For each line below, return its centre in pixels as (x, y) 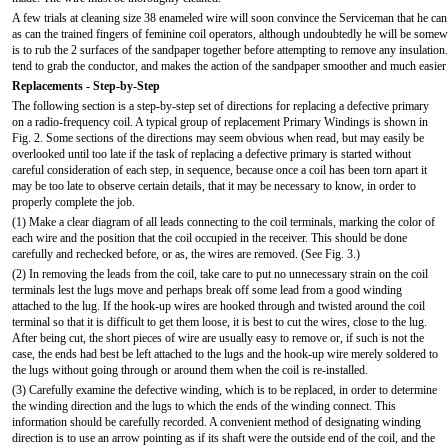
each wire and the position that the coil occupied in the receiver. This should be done (209, 238)
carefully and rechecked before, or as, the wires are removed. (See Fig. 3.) (186, 254)
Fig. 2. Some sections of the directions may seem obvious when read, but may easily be (218, 138)
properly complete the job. (73, 202)
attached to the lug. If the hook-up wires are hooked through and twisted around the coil (218, 306)
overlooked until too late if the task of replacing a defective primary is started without (211, 154)
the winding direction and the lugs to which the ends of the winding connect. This (204, 406)
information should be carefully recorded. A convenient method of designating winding (216, 422)
